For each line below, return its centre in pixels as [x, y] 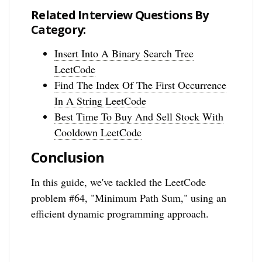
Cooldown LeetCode [98, 132]
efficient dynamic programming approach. [120, 213]
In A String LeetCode [101, 100]
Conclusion [68, 157]
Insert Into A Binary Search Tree [124, 53]
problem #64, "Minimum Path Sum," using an [129, 197]
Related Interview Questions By [120, 15]
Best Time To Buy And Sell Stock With [139, 116]
